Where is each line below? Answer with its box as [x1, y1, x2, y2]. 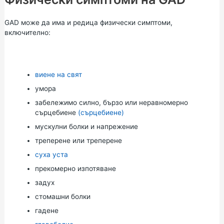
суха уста [34, 150, 68, 158]
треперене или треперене [34, 136, 122, 144]
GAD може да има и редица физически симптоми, [4, 18, 172, 27]
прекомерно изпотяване [34, 164, 116, 172]
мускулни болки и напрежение [34, 122, 138, 130]
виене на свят [34, 70, 82, 78]
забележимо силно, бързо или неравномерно [34, 98, 188, 106]
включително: [4, 28, 50, 37]
